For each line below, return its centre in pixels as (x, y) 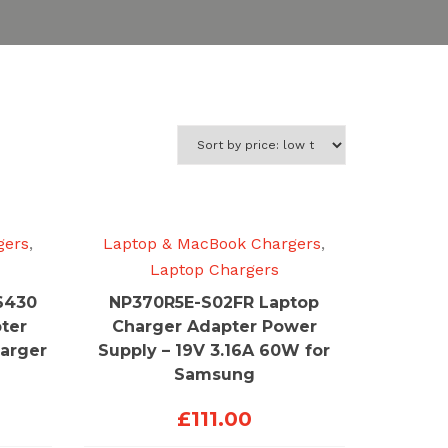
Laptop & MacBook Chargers (212, 243)
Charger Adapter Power (214, 326)
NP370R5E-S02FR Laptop (214, 302)
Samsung (214, 374)
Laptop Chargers (214, 269)
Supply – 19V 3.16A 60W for (214, 350)
